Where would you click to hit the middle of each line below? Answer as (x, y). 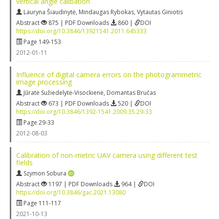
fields (24, 162)
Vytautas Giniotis (160, 12)
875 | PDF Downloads (79, 22)
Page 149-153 (42, 42)
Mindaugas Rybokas (106, 12)
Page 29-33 (38, 122)
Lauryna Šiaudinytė (50, 12)
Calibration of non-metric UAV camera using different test (107, 155)
